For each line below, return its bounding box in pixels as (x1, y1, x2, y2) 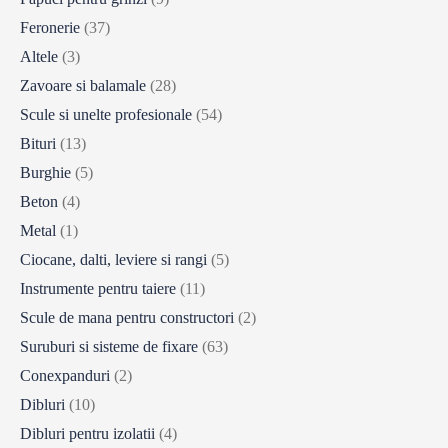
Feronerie (20, 19, 80, 37)
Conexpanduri (20, 367, 110, 385)
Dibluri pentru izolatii (20, 425, 155, 443)
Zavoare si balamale (20, 77, 146, 95)
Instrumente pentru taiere (20, 280, 176, 298)
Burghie (20, 164, 71, 182)
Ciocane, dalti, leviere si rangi (20, 251, 207, 269)
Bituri (20, 135, 56, 153)
